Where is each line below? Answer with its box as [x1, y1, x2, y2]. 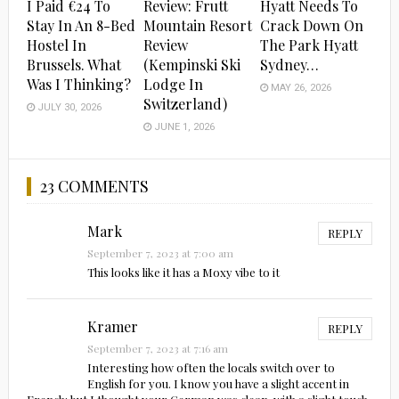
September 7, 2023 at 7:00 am [86, 246, 233, 261]
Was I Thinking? [26, 75, 131, 94]
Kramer [86, 317, 138, 337]
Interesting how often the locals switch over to [86, 360, 335, 376]
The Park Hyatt [260, 36, 359, 55]
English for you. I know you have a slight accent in [86, 376, 349, 392]
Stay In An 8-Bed [26, 16, 135, 36]
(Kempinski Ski [143, 55, 241, 75]
